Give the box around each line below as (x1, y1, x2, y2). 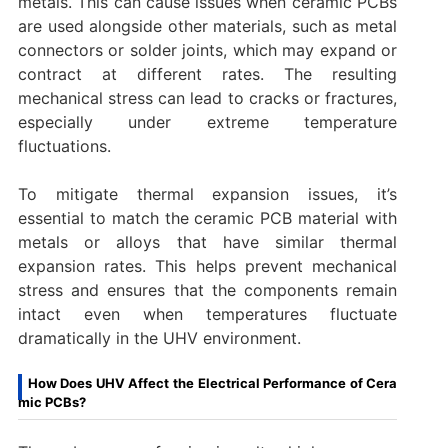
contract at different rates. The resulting (17, 63, 398, 84)
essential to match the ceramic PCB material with (17, 207, 398, 228)
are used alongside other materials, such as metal (17, 15, 398, 36)
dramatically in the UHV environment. (17, 327, 301, 348)
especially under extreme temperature (17, 111, 398, 132)
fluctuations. (17, 135, 111, 156)
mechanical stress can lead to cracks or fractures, (17, 87, 398, 108)
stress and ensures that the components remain (17, 279, 398, 300)
